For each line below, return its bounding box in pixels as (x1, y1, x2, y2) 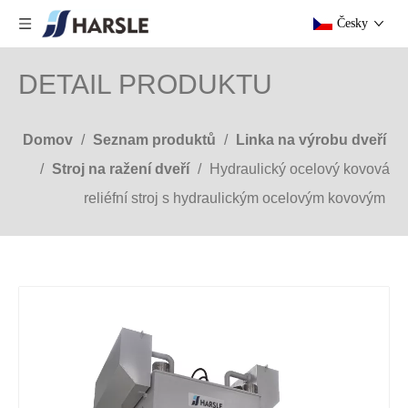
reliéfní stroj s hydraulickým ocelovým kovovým (84, 190, 385, 206)
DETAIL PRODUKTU (18, 69, 272, 99)
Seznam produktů (93, 132, 216, 148)
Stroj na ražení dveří (52, 161, 189, 177)
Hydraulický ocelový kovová (209, 161, 390, 177)
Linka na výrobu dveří (236, 132, 386, 148)
